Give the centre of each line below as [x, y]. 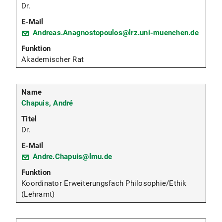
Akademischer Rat [53, 60]
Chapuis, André [47, 103]
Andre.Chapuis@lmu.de [72, 157]
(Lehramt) [38, 194]
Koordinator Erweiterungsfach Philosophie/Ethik [104, 184]
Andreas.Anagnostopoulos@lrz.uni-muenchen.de [116, 33]
